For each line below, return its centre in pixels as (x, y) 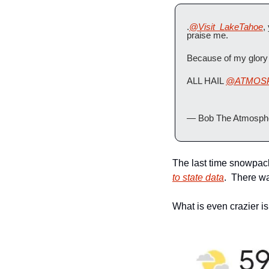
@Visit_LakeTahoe (226, 27)
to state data (198, 177)
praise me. (207, 35)
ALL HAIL (206, 81)
